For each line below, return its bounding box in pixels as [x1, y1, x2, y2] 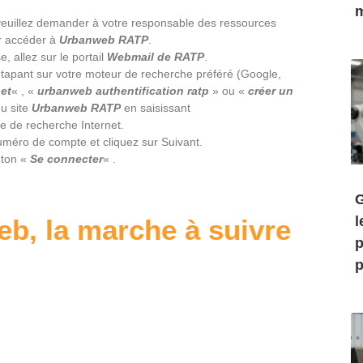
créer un [248, 84, 293, 97]
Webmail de [107, 50, 171, 63]
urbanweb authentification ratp [37, 84, 209, 97]
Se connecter [30, 152, 103, 165]
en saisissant [121, 101, 190, 114]
